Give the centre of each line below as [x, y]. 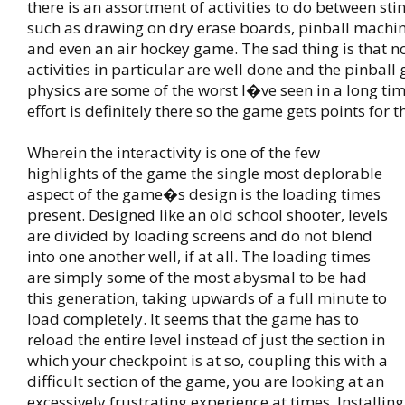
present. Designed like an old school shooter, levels [207, 215]
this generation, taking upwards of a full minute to [207, 298]
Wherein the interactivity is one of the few [174, 152]
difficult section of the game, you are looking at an [206, 381]
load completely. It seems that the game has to [193, 319]
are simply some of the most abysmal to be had [197, 277]
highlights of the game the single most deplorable [205, 173]
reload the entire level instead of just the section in [206, 339]
